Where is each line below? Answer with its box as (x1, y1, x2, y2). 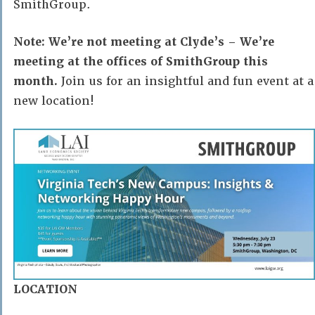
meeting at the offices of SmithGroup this (13, 54, 268, 69)
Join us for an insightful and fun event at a (58, 74, 314, 89)
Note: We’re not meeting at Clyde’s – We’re (13, 34, 274, 49)
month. (13, 74, 58, 89)
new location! (13, 94, 94, 108)
